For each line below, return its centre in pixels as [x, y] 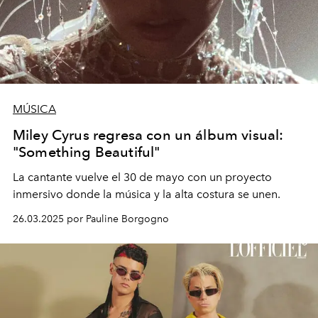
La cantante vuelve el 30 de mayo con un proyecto [142, 177]
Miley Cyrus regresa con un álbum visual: [148, 135]
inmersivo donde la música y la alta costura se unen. [147, 194]
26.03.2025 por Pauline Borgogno [91, 219]
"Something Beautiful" [87, 152]
